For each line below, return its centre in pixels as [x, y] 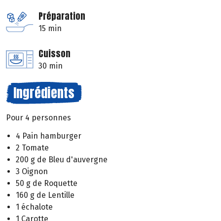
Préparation [62, 16]
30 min [51, 66]
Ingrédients [44, 93]
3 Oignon [32, 171]
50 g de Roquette [47, 183]
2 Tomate [32, 147]
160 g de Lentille [45, 195]
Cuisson [55, 54]
